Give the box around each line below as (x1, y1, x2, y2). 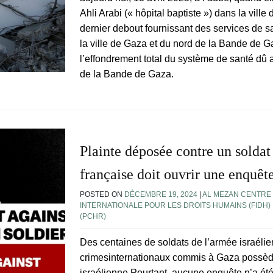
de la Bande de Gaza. (80, 68, 174, 79)
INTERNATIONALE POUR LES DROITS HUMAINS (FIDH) (80, 201, 271, 210)
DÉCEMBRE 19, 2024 (124, 190, 197, 199)
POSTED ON (80, 190, 124, 199)
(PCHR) (80, 212, 106, 221)
